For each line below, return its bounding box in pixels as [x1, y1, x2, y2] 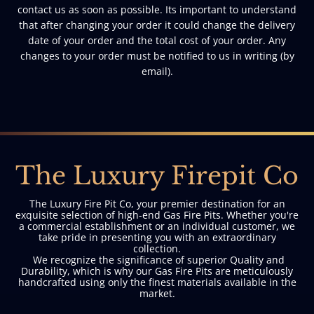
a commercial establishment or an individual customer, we [19, 219, 295, 233]
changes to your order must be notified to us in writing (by [20, 48, 294, 62]
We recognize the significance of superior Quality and [29, 252, 285, 266]
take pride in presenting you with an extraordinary [38, 230, 276, 244]
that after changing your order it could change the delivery [19, 18, 295, 32]
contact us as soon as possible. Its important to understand [18, 2, 296, 16]
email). [141, 64, 173, 78]
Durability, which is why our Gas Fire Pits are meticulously [21, 264, 293, 278]
